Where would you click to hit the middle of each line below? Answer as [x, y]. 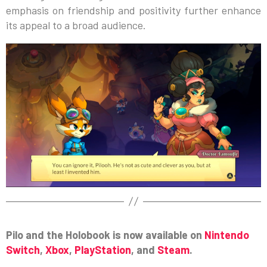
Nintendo [227, 235]
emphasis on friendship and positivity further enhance [133, 10]
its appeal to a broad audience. [76, 25]
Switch [23, 249]
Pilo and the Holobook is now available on [105, 235]
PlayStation [103, 249]
